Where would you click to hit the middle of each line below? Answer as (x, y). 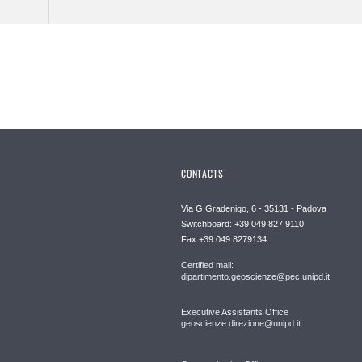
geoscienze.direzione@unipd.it (241, 324)
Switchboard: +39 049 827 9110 (242, 224)
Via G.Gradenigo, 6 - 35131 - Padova (254, 209)
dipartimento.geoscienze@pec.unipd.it (255, 277)
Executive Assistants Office (235, 312)
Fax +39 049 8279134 (224, 240)
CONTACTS (202, 174)
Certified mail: (207, 265)
